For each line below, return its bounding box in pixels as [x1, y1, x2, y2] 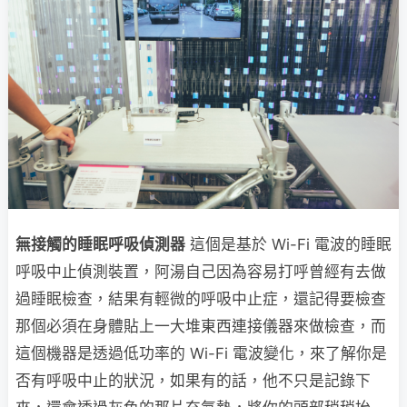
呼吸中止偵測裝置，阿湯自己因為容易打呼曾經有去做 [15, 262, 386, 281]
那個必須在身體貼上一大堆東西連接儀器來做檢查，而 [15, 316, 386, 335]
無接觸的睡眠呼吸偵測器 [15, 234, 185, 253]
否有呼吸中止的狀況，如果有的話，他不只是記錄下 [15, 371, 371, 390]
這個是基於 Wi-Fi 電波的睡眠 [185, 234, 392, 253]
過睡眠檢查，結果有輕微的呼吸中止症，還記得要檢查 [15, 289, 386, 308]
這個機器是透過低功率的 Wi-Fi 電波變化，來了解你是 [15, 343, 387, 362]
